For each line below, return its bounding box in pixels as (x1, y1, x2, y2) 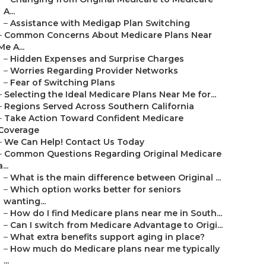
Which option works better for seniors (10, 184, 181, 195)
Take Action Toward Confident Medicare (4, 113, 183, 123)
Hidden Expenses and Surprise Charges (10, 53, 184, 64)
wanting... (4, 196, 46, 207)
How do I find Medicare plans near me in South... (10, 208, 222, 218)
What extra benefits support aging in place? (10, 232, 205, 242)
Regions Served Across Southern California (4, 101, 194, 112)
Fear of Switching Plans (10, 77, 115, 88)
